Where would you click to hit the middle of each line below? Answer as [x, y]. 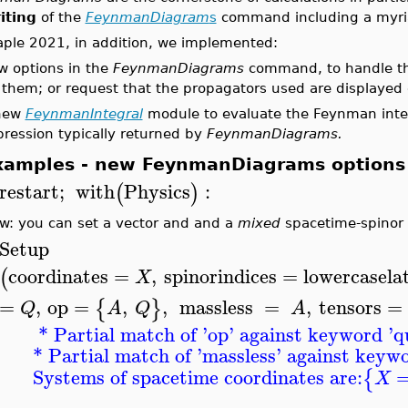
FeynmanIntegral [84, 113]
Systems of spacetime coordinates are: [197, 377]
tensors [350, 307]
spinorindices [220, 275]
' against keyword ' [311, 335]
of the [61, 17]
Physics [157, 191]
